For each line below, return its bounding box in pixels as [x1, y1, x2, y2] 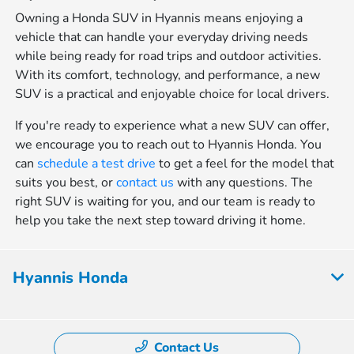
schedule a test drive [37, 154, 156, 172]
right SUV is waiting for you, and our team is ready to [15, 192, 316, 210]
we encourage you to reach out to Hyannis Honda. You [15, 135, 322, 153]
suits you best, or [15, 173, 117, 191]
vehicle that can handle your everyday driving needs [15, 28, 309, 46]
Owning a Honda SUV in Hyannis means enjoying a [15, 9, 303, 27]
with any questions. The [174, 173, 314, 191]
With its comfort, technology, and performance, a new [15, 66, 321, 84]
